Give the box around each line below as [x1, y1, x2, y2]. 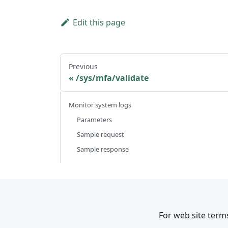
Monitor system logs [69, 100, 131, 109]
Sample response [77, 144, 129, 154]
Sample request [77, 129, 124, 139]
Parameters [77, 115, 112, 124]
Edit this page [72, 16, 125, 28]
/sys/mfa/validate [76, 72, 149, 83]
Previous [69, 61, 98, 71]
